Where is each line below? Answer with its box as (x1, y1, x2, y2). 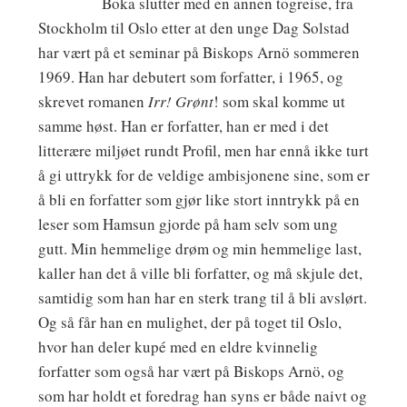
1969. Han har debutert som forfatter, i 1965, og (37, 66, 343, 88)
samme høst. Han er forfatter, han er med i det (37, 115, 329, 137)
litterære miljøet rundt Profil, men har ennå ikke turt (37, 140, 369, 162)
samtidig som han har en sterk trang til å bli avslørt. (37, 287, 367, 309)
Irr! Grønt (147, 91, 213, 113)
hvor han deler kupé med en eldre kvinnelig (37, 336, 318, 358)
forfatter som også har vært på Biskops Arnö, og (37, 361, 344, 382)
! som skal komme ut (213, 91, 345, 113)
